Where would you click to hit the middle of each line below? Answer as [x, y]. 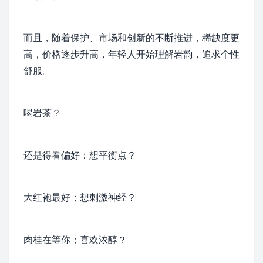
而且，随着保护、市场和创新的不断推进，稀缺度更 [131, 38]
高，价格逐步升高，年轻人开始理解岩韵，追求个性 [131, 54]
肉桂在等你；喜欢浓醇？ [75, 240]
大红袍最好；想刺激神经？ [80, 197]
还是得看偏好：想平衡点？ [80, 155]
